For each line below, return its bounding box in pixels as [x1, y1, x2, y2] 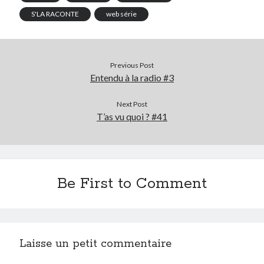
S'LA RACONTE [31, 9, 80, 18]
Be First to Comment [57, 174, 207, 193]
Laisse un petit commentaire [19, 236, 172, 251]
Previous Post [110, 60, 154, 70]
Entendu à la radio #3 [90, 71, 174, 83]
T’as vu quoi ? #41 [97, 110, 167, 122]
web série [106, 9, 137, 18]
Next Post [117, 99, 147, 108]
